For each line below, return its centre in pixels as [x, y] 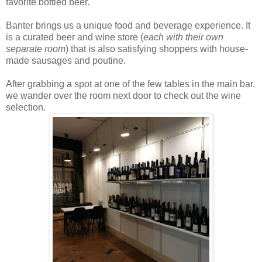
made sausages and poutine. [66, 61]
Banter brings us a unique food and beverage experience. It [128, 26]
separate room [36, 49]
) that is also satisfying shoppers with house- [157, 49]
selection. [26, 108]
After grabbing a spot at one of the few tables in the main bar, [130, 84]
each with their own [183, 37]
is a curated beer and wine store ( [75, 37]
